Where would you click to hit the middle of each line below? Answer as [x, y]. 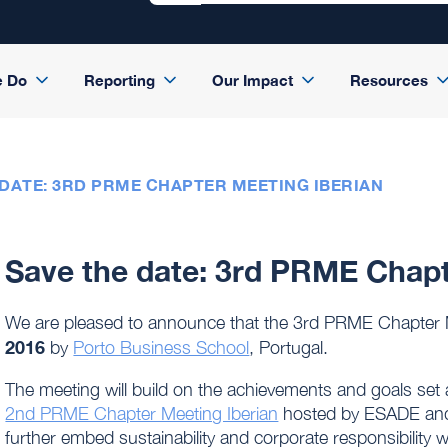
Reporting [119, 80]
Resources [388, 80]
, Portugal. [289, 348]
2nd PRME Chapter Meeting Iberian [142, 414]
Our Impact [252, 80]
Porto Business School [161, 348]
